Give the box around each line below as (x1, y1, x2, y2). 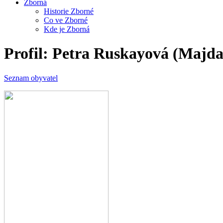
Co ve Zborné (44, 16, 88, 24)
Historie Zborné (44, 7, 94, 15)
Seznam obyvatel (4, 73, 58, 82)
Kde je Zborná (44, 25, 90, 33)
